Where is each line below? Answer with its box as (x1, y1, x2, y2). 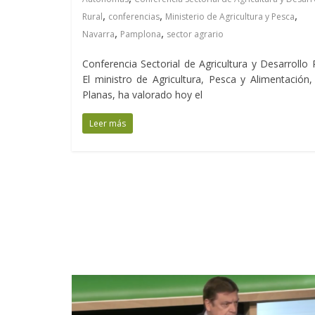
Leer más (89, 117, 126, 129)
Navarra (82, 27, 115, 40)
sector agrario (167, 27, 224, 40)
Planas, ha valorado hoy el (82, 87, 202, 101)
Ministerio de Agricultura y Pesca (165, 10, 295, 22)
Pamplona (120, 27, 161, 40)
